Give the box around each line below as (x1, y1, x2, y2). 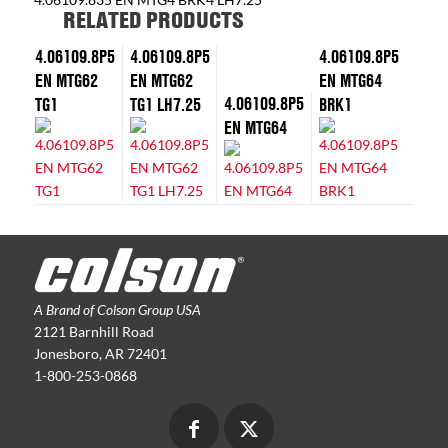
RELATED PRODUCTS (62, 5, 244, 35)
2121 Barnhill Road (33, 322, 154, 340)
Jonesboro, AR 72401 (33, 344, 167, 362)
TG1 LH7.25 (129, 91, 201, 117)
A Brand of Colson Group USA (33, 300, 201, 318)
